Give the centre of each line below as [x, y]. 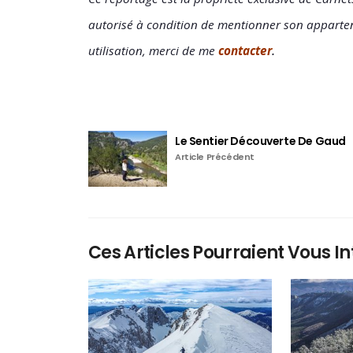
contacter [245, 50]
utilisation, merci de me [153, 50]
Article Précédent [215, 156]
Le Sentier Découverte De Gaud [260, 141]
